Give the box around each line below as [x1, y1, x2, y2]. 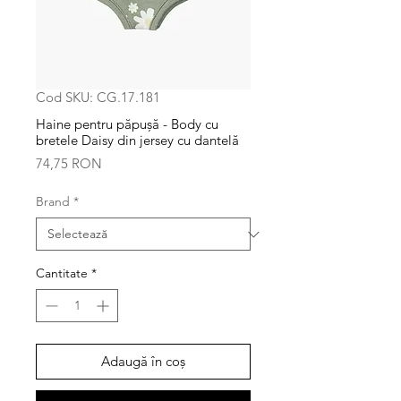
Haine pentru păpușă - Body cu [36, 115, 218, 132]
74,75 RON [36, 155, 102, 172]
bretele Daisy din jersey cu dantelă [36, 132, 239, 149]
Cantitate [36, 265, 88, 281]
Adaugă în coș [101, 353, 185, 370]
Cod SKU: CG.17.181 [36, 89, 160, 106]
